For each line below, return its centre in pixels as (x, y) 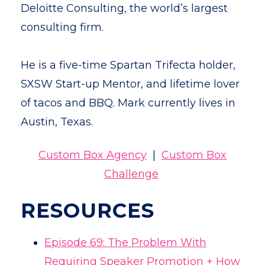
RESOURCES (88, 211)
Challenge (131, 174)
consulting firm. (62, 27)
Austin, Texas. (57, 122)
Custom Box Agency (93, 155)
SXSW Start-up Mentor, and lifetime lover (130, 84)
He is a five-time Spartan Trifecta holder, (128, 65)
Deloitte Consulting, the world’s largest (124, 8)
